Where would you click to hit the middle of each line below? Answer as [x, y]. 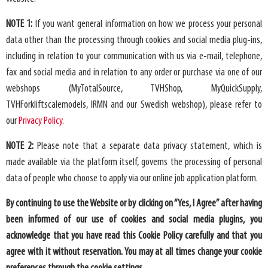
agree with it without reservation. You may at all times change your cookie [134, 252]
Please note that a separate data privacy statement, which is [148, 146]
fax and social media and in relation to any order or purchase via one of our [134, 72]
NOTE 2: [20, 146]
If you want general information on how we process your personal [147, 24]
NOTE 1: [19, 24]
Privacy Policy [40, 121]
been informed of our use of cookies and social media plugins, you [134, 220]
